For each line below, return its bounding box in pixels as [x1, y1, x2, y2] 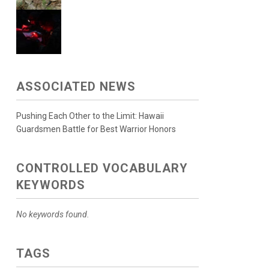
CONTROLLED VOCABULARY [16, 161, 188, 176]
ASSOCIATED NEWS [16, 79, 136, 94]
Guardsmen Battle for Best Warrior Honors [16, 124, 176, 134]
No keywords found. [16, 210, 89, 220]
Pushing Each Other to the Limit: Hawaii [16, 111, 164, 121]
